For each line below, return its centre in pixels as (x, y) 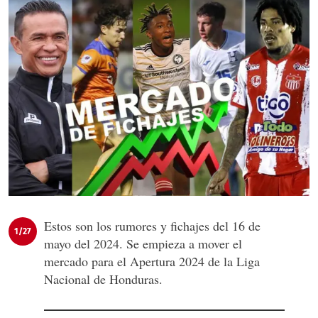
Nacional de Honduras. (103, 279)
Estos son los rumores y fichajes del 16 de (152, 226)
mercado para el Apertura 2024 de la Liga (152, 262)
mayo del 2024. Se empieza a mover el (143, 244)
